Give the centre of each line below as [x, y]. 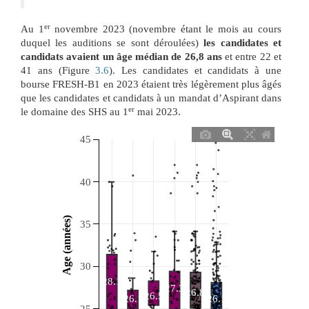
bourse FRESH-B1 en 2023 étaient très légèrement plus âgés [151, 84]
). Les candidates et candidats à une [196, 71]
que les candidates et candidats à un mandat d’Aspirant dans [151, 98]
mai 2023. [158, 112]
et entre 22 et [252, 57]
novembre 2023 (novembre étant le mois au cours [166, 29]
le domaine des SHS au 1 [74, 112]
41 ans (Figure [58, 71]
